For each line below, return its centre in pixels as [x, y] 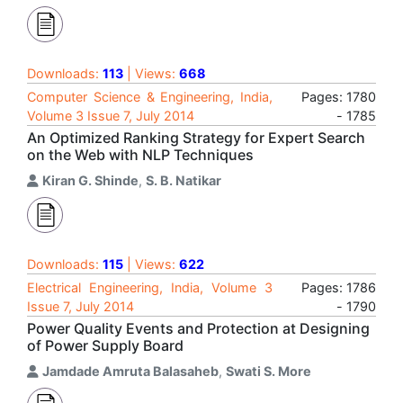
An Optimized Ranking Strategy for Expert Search [196, 138]
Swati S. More [269, 371]
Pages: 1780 [339, 97]
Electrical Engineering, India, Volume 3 [150, 287]
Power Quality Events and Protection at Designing [198, 328]
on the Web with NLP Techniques [140, 155]
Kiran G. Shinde [90, 180]
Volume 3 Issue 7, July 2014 [111, 116]
